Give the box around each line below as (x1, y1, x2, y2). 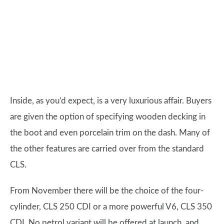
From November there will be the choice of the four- (10, 186, 203, 195)
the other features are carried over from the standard (10, 144, 204, 153)
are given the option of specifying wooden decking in (10, 112, 205, 121)
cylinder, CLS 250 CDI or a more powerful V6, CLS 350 (10, 202, 212, 211)
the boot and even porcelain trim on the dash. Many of (10, 128, 210, 137)
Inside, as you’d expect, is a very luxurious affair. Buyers (10, 96, 211, 105)
